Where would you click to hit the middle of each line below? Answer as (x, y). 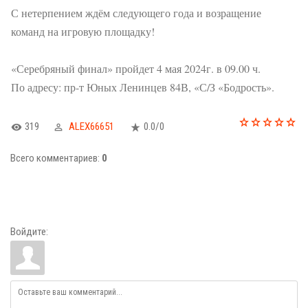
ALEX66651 (91, 126)
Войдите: (29, 232)
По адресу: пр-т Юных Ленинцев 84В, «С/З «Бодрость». (143, 87)
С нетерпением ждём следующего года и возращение (136, 13)
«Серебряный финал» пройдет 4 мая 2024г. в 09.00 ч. (136, 68)
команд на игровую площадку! (83, 31)
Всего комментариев (54, 158)
